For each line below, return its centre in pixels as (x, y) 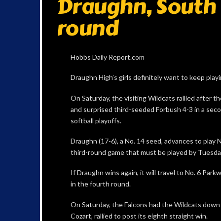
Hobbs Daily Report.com (107, 57)
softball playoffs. (96, 120)
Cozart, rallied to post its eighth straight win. (139, 216)
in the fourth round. (100, 184)
